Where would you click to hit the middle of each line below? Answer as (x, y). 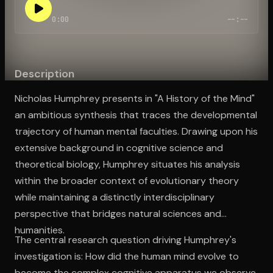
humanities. (40, 230)
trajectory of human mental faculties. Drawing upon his (136, 131)
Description (44, 73)
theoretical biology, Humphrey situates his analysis (127, 164)
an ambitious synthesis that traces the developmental (136, 115)
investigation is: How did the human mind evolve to (127, 256)
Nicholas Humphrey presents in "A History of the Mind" (135, 98)
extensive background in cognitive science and (119, 147)
